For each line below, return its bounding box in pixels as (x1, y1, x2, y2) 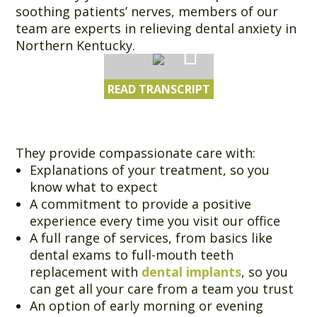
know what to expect (30, 178, 158, 195)
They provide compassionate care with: (16, 144, 256, 161)
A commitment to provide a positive (30, 195, 252, 212)
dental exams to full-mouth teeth (30, 246, 234, 263)
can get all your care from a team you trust (30, 279, 294, 297)
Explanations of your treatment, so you (30, 161, 270, 178)
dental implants (142, 263, 242, 280)
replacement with (30, 263, 142, 280)
